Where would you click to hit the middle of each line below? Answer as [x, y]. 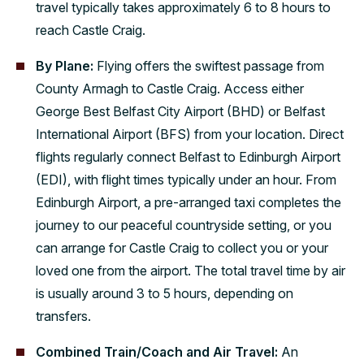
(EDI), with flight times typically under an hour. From [186, 180]
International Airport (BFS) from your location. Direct [190, 134]
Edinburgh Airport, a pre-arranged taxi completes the [188, 202]
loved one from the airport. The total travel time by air [191, 271]
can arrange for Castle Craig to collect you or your [182, 248]
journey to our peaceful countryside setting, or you [184, 225]
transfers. [63, 316]
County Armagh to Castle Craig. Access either [170, 89]
